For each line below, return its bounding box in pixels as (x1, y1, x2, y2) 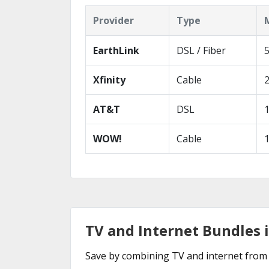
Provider (93, 14, 134, 27)
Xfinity (93, 73, 125, 86)
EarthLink (93, 44, 139, 57)
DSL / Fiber (177, 44, 226, 57)
